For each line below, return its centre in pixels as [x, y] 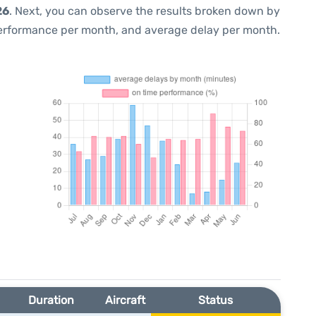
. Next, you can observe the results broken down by [145, 11]
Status [216, 300]
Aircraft [125, 300]
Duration [51, 300]
